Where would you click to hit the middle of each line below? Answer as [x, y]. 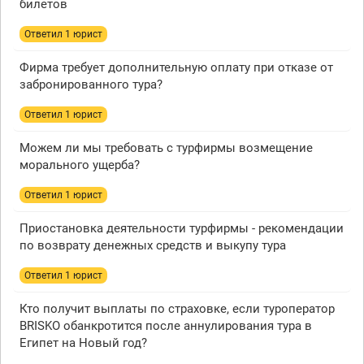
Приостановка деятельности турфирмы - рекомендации [182, 228]
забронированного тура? [91, 84]
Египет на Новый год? [83, 343]
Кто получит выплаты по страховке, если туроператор [177, 309]
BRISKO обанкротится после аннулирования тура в [166, 326]
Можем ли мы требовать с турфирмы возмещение [166, 148]
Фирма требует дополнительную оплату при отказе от [176, 67]
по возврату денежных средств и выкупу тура [153, 245]
